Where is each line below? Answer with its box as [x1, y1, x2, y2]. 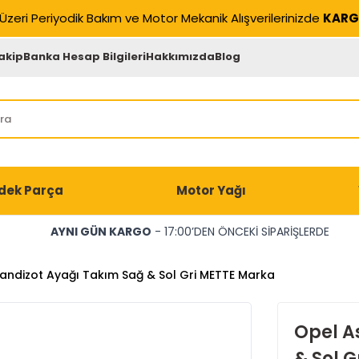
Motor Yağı [175, 182, 246, 199]
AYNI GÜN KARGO [50, 224, 151, 240]
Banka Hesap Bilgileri [23, 48, 147, 64]
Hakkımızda [146, 48, 216, 64]
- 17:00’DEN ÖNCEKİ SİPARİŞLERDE [151, 224, 329, 240]
